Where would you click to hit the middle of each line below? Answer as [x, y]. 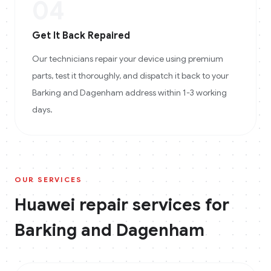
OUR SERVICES [49, 179]
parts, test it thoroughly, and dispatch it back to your [130, 76]
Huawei [45, 205]
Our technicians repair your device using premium [128, 59]
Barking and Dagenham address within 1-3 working [129, 93]
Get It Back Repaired [81, 36]
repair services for [152, 205]
